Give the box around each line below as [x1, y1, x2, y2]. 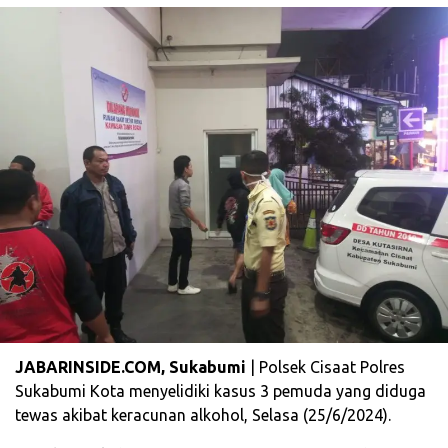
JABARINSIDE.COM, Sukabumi [15, 358, 250, 377]
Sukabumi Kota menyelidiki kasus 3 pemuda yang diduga [15, 382, 426, 401]
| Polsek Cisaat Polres [250, 358, 405, 377]
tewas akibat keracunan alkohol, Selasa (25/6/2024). [15, 406, 391, 425]
